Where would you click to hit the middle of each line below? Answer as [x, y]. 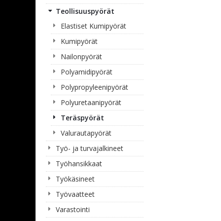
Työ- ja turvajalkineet [90, 148]
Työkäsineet [75, 179]
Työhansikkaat [79, 164]
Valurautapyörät [86, 133]
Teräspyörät [82, 118]
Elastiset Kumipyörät [93, 26]
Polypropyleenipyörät [94, 87]
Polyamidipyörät [87, 72]
